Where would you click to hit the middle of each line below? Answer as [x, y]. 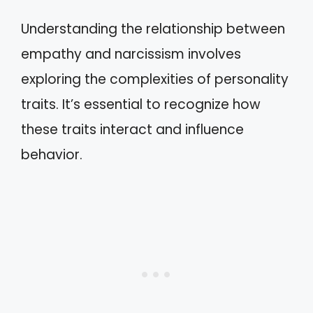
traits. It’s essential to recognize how [141, 104]
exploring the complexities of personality [155, 79]
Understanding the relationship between [153, 29]
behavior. [52, 154]
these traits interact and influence [132, 129]
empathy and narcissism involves [131, 54]
